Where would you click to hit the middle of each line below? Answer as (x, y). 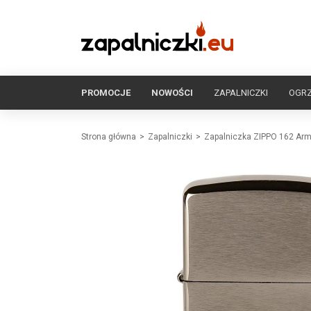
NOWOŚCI (172, 93)
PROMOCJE (106, 93)
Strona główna (109, 137)
